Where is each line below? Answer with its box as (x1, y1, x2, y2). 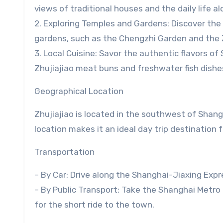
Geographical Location (34, 86, 123, 97)
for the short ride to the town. (34, 200, 154, 210)
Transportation (34, 147, 95, 157)
